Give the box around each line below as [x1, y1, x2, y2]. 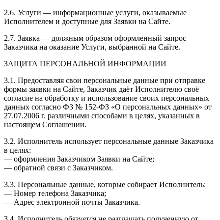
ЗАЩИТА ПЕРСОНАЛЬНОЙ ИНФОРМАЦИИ [4, 59, 166, 68]
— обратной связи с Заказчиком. [4, 163, 113, 172]
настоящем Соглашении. [4, 120, 86, 129]
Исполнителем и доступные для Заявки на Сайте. [4, 17, 170, 26]
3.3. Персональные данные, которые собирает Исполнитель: [4, 180, 206, 189]
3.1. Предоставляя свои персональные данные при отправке [4, 76, 205, 84]
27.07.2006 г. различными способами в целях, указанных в [4, 111, 200, 120]
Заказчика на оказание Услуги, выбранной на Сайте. [4, 42, 180, 51]
